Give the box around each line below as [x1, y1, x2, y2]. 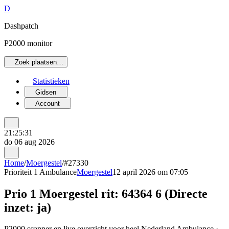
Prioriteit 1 [4, 167, 38, 176]
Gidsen [35, 88, 57, 96]
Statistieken [33, 77, 70, 86]
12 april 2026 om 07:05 [112, 167, 188, 176]
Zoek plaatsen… [15, 58, 64, 66]
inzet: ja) [4, 200, 51, 214]
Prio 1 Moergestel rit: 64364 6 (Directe [4, 187, 208, 200]
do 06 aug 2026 [4, 138, 55, 147]
